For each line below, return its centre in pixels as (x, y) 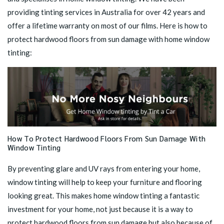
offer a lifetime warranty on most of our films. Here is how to (107, 25)
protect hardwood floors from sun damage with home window (108, 39)
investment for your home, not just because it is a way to (100, 209)
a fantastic (181, 196)
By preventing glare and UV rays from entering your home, (104, 169)
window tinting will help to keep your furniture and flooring (105, 182)
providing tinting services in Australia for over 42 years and (106, 12)
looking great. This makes (50, 196)
